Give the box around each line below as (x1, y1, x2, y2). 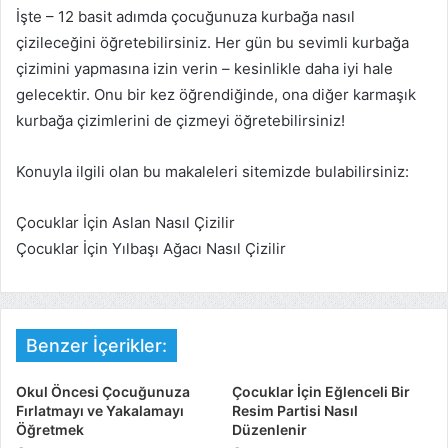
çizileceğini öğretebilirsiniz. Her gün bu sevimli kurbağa (16, 33, 409, 52)
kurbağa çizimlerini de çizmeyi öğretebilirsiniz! (16, 111, 345, 130)
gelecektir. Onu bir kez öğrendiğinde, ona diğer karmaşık (16, 85, 416, 104)
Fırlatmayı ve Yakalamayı (16, 402, 184, 419)
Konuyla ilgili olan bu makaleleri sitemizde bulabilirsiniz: (16, 162, 409, 181)
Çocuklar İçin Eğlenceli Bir (232, 383, 410, 400)
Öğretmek (16, 421, 84, 438)
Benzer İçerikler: (26, 335, 167, 356)
